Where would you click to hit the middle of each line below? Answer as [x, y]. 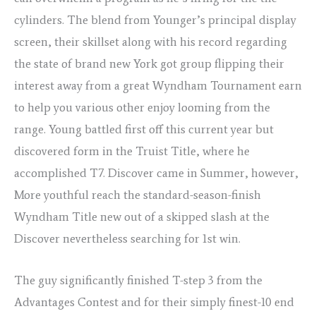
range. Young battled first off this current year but [144, 129]
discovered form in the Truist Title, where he [132, 151]
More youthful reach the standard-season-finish [138, 195]
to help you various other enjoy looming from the [142, 108]
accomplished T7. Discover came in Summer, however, [156, 173]
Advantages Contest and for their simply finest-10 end [154, 302]
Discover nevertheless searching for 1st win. [127, 239]
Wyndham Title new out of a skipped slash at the [142, 217]
